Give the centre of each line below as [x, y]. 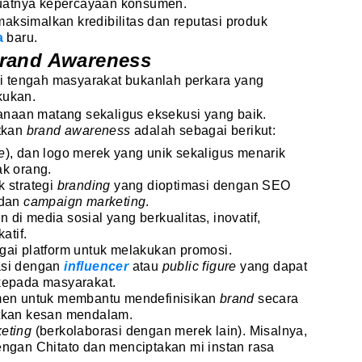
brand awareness [80, 130]
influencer [97, 266]
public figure [199, 266]
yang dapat [272, 266]
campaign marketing [85, 201]
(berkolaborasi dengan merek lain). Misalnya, [171, 330]
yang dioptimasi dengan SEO [200, 185]
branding [84, 185]
